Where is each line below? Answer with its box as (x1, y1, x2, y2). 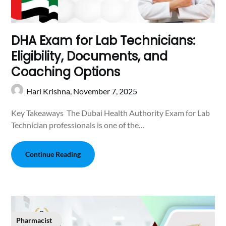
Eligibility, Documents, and (11, 47, 168, 65)
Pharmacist (16, 215, 52, 224)
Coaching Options (11, 63, 124, 80)
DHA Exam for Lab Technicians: (11, 32, 196, 49)
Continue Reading (25, 149, 81, 158)
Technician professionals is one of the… (11, 120, 145, 130)
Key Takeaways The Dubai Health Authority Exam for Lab (11, 107, 210, 118)
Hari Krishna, (26, 86, 74, 96)
